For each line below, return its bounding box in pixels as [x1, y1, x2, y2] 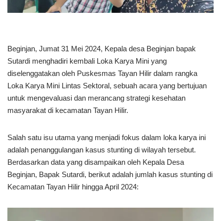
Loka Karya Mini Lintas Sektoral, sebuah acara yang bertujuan [7, 81, 207, 90]
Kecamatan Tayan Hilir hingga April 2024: [7, 183, 139, 191]
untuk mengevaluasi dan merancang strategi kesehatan [7, 94, 185, 103]
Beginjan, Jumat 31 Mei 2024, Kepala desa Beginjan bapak [7, 44, 196, 53]
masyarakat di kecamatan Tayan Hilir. [7, 106, 128, 115]
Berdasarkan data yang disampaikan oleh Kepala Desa [7, 158, 184, 167]
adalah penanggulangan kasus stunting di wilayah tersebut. [7, 146, 196, 154]
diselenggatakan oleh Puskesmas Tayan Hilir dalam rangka [7, 69, 197, 78]
